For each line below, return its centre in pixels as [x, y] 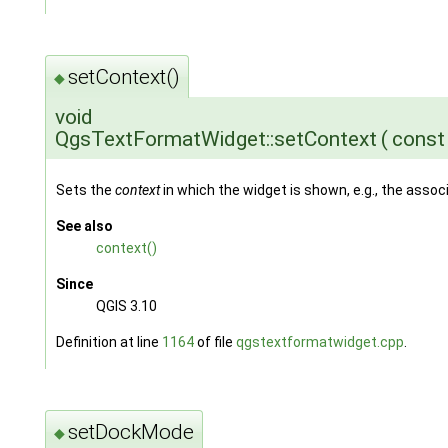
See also [84, 225]
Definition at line [108, 341]
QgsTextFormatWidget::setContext [215, 138]
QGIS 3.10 [126, 305]
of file [214, 341]
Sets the [85, 189]
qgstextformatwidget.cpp [319, 341]
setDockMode [130, 432]
